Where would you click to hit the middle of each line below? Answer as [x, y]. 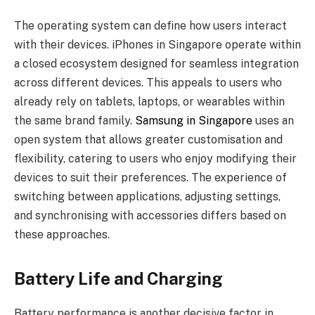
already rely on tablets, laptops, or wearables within [149, 101]
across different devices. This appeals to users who [148, 82]
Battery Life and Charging [118, 279]
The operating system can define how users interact [150, 25]
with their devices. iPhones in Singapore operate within [157, 44]
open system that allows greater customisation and [148, 139]
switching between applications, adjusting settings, [147, 196]
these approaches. [62, 234]
